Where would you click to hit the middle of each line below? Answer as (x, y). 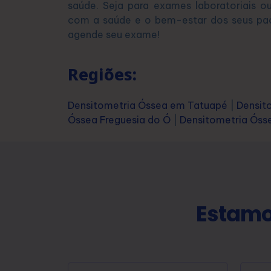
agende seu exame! (114, 35)
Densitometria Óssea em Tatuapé (148, 105)
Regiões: (102, 74)
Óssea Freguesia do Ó (119, 119)
